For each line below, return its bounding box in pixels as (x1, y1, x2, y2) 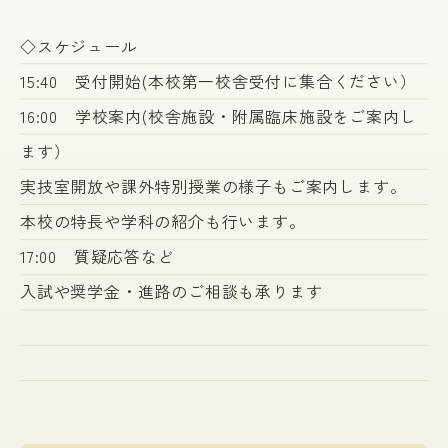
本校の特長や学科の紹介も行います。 (20, 209, 306, 233)
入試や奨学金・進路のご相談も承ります (20, 279, 323, 303)
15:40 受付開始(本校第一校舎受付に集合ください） (20, 69, 417, 93)
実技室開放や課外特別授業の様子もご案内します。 (20, 174, 407, 198)
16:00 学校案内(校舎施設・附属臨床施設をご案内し (20, 104, 417, 128)
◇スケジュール (20, 34, 138, 58)
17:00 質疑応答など (20, 244, 175, 268)
